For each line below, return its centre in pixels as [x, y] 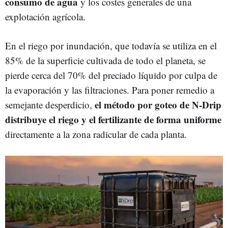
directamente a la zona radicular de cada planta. [96, 134]
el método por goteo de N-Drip [158, 105]
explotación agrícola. [45, 17]
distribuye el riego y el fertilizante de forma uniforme [113, 119]
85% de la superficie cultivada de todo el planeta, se [105, 60]
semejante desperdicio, [50, 105]
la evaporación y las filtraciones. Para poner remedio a [110, 90]
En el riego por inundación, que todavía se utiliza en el [111, 46]
